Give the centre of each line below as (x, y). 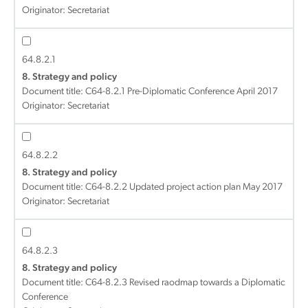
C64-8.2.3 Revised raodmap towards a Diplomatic (185, 283)
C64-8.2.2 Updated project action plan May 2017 (184, 187)
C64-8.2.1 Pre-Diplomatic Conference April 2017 (181, 92)
